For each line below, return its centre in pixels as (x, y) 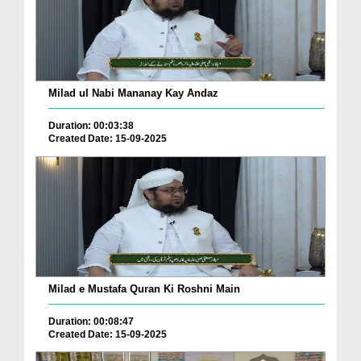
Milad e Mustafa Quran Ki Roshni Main (144, 288)
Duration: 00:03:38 (91, 126)
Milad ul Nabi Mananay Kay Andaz (133, 93)
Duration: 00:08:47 (91, 321)
